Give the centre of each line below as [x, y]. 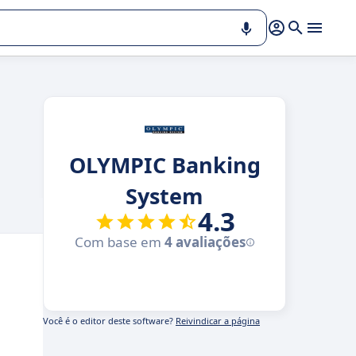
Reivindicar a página [218, 321]
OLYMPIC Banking [164, 165]
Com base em [120, 242]
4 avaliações [205, 242]
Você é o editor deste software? [109, 321]
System [164, 196]
